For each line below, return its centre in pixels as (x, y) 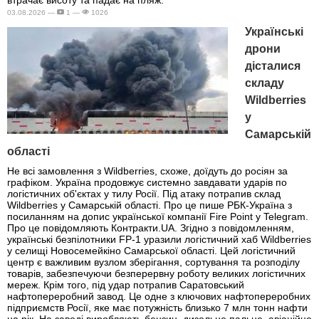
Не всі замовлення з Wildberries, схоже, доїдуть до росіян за (147, 171)
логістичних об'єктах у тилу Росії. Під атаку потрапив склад (144, 194)
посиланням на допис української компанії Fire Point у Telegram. (158, 217)
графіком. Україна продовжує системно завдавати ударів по (147, 183)
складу (265, 83)
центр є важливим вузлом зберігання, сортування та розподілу (153, 262)
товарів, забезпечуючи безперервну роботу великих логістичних (156, 274)
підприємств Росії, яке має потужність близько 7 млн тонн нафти (157, 308)
